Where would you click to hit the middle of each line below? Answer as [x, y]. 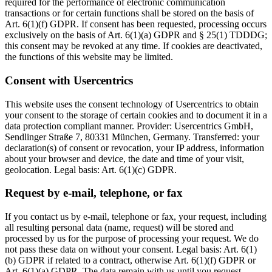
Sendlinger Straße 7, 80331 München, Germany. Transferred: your [132, 137]
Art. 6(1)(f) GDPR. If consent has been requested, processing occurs [136, 24]
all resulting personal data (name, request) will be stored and [119, 228]
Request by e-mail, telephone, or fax [94, 193]
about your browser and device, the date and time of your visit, [124, 158]
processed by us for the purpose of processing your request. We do [132, 239]
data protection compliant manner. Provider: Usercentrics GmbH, [129, 126]
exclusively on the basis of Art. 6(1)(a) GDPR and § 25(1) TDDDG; [136, 35]
